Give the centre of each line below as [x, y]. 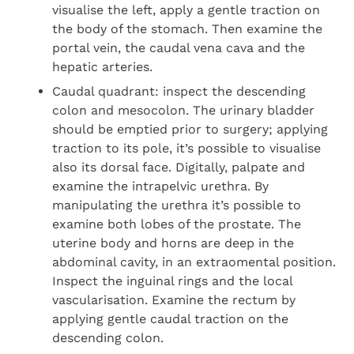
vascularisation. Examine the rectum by [174, 299]
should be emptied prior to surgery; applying [190, 129]
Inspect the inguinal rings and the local [173, 281]
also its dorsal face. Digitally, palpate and [179, 167]
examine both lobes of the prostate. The [177, 224]
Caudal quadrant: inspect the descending [179, 91]
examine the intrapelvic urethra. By [161, 186]
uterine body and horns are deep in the [173, 243]
